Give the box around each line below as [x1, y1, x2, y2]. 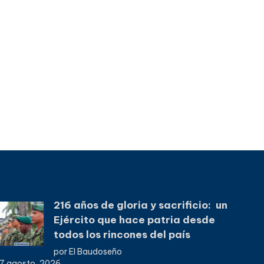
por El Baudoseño [54, 246, 123, 258]
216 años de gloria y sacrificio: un [54, 199, 228, 212]
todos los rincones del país [54, 228, 191, 242]
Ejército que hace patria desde [54, 213, 216, 227]
